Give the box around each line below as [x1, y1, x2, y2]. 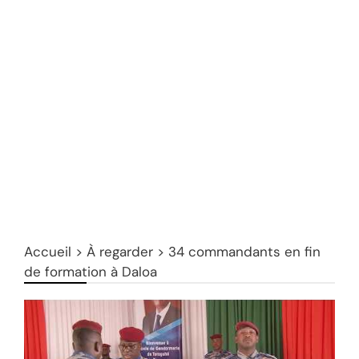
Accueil [24, 243, 71, 261]
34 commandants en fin [168, 243, 321, 261]
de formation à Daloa [24, 263, 157, 281]
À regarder [87, 243, 153, 261]
